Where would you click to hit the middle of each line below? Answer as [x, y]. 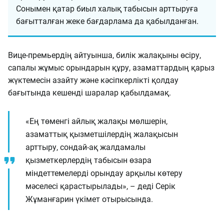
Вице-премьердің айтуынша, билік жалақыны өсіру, [104, 55]
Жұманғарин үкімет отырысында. [90, 199]
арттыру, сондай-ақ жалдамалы [85, 147]
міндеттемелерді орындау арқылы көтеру [104, 173]
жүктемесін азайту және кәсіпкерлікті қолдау [93, 80]
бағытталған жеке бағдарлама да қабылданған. [107, 21]
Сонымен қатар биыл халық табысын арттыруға [107, 9]
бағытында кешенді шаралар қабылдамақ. [89, 93]
